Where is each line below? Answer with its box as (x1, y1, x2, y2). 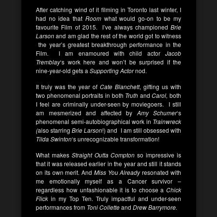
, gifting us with (139, 82, 181, 91)
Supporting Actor (90, 66, 134, 75)
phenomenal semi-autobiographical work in (36, 117, 153, 125)
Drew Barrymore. (133, 202, 177, 211)
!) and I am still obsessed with (102, 125, 182, 134)
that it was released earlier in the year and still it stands (36, 159, 181, 168)
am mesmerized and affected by (36, 108, 137, 117)
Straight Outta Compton (71, 150, 135, 159)
